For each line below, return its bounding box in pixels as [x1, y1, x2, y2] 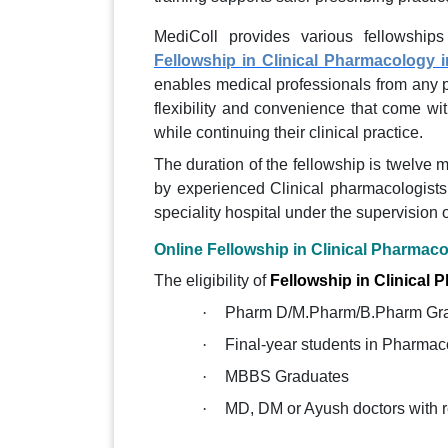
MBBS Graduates [225, 368, 349, 386]
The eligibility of [154, 272, 266, 290]
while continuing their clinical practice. [154, 124, 431, 142]
